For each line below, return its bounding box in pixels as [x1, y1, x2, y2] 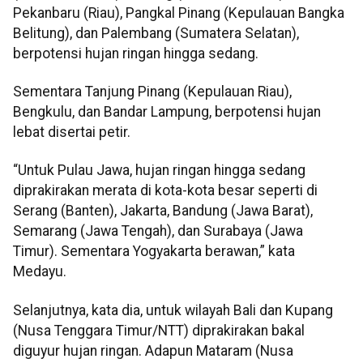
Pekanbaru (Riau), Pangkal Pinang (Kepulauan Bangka [13, 4, 344, 21]
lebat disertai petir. [13, 124, 130, 141]
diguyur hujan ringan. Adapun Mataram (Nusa [13, 342, 293, 359]
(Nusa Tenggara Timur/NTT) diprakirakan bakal [13, 322, 305, 339]
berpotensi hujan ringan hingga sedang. [13, 45, 258, 62]
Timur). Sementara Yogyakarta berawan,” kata [13, 243, 295, 260]
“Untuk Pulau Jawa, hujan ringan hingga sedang [13, 162, 305, 179]
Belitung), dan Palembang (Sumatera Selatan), [13, 24, 299, 41]
